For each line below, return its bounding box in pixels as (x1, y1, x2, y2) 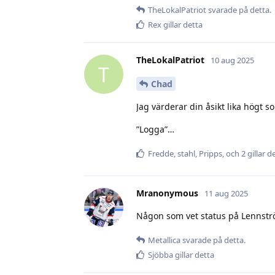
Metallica (148, 234, 180, 246)
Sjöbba (148, 249, 173, 260)
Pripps (199, 147, 222, 159)
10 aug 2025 (211, 55, 254, 66)
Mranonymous (136, 187, 198, 199)
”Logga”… (136, 123, 174, 135)
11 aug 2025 (204, 187, 248, 199)
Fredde (148, 147, 174, 159)
